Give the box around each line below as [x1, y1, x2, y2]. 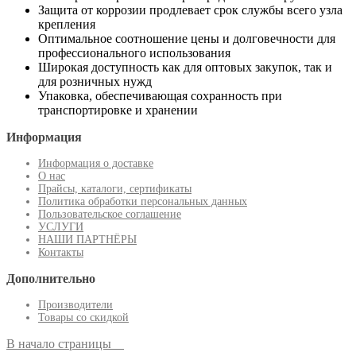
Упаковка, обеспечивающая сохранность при [38, 89, 282, 103]
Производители [38, 299, 113, 311]
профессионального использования [38, 46, 230, 60]
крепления [38, 17, 95, 32]
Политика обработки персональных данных [38, 195, 247, 208]
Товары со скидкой [38, 311, 129, 324]
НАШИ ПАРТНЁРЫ [38, 234, 137, 246]
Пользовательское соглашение [38, 208, 181, 221]
